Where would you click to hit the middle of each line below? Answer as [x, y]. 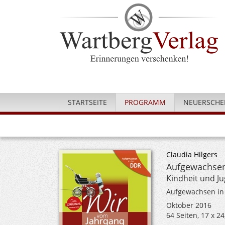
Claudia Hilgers [192, 154]
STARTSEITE [87, 102]
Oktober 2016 [189, 205]
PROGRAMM [145, 102]
